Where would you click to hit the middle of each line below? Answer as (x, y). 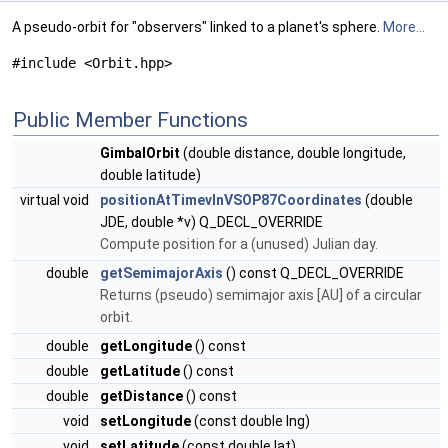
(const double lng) (250, 421)
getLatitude (140, 371)
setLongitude (145, 421)
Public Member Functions (130, 120)
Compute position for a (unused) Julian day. (239, 244)
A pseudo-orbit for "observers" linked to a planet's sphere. (197, 27)
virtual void (56, 200)
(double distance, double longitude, (293, 153)
